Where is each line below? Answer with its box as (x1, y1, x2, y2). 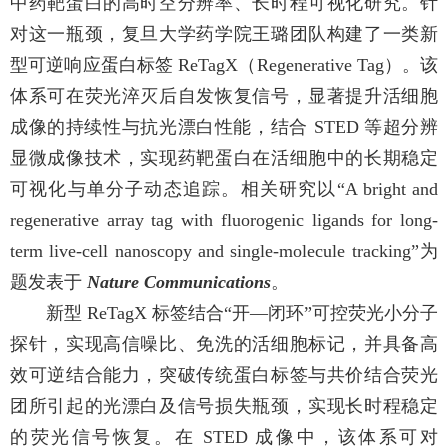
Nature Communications (87, 272, 271, 292)
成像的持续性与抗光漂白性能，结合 (10, 117, 314, 137)
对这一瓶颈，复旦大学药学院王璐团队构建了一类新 (10, 24, 438, 44)
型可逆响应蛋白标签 (10, 55, 179, 75)
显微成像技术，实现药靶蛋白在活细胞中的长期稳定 (10, 148, 438, 168)
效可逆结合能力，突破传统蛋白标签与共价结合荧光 (10, 365, 438, 385)
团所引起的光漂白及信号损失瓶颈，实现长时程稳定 (10, 396, 438, 416)
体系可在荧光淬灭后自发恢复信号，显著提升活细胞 (10, 86, 438, 106)
